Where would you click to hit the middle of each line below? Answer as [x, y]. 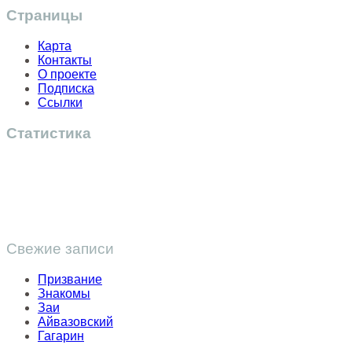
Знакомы [64, 293]
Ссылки [60, 103]
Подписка [66, 89]
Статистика [49, 133]
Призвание [70, 279]
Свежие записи [60, 249]
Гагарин [61, 335]
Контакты [65, 60]
